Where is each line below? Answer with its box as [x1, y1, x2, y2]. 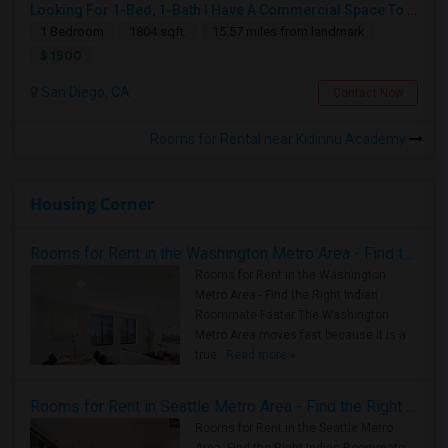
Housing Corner [30, 193, 154, 215]
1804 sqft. [129, 24, 187, 39]
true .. [195, 348, 226, 362]
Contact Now [332, 86, 404, 100]
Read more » [226, 348, 296, 362]
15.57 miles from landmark [212, 24, 365, 39]
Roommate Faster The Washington [195, 308, 389, 322]
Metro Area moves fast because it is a [195, 328, 406, 342]
